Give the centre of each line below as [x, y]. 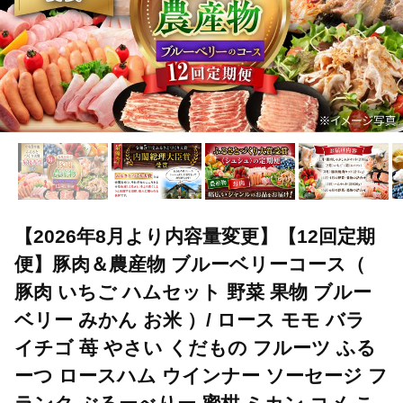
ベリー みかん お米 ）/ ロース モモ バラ [190, 319]
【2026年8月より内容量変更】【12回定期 [195, 236]
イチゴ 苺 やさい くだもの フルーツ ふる [195, 347]
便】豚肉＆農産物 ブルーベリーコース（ [190, 264]
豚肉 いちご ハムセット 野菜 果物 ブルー [193, 291]
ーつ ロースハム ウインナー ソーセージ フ [201, 375]
